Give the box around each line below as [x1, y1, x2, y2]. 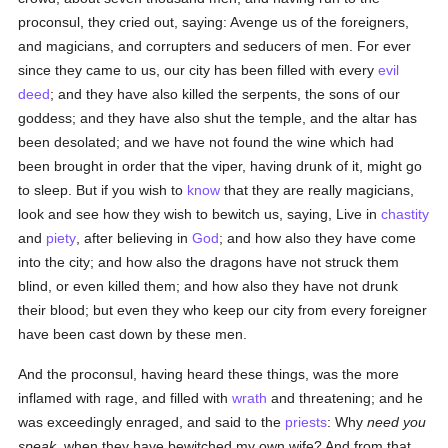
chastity [381, 206, 430, 222]
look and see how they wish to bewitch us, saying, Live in [18, 206, 382, 222]
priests [285, 414, 328, 430]
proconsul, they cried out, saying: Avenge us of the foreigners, [18, 14, 410, 30]
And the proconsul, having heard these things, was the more [18, 366, 400, 382]
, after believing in [76, 230, 193, 246]
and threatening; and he [267, 390, 424, 406]
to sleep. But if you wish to [18, 182, 188, 198]
